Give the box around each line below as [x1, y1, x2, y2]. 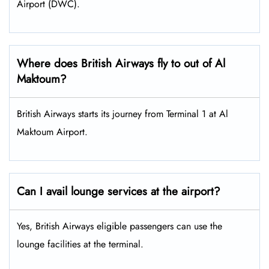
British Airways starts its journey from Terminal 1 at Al [17, 107, 228, 121]
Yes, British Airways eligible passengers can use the [17, 219, 222, 234]
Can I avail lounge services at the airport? [17, 183, 224, 200]
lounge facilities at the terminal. [17, 237, 144, 252]
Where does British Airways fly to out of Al [17, 55, 225, 72]
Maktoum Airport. [17, 125, 91, 139]
